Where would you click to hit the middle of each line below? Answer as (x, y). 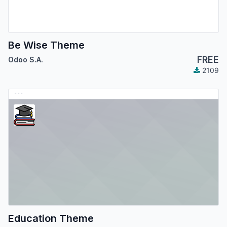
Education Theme (51, 218)
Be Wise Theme (46, 45)
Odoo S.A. (26, 60)
